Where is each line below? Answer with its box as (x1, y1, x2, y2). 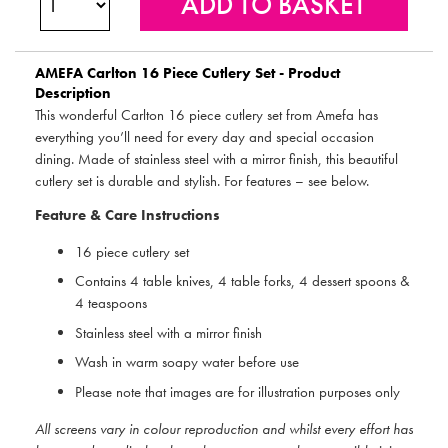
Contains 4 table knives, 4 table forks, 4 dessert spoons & (75, 271, 410, 292)
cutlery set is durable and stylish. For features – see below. (35, 170, 369, 191)
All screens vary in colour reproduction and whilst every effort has (35, 418, 413, 439)
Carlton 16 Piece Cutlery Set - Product (83, 62, 340, 83)
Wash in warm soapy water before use (75, 352, 299, 373)
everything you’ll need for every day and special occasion (35, 126, 374, 147)
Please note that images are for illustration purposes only (75, 381, 400, 402)
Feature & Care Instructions (35, 204, 220, 225)
